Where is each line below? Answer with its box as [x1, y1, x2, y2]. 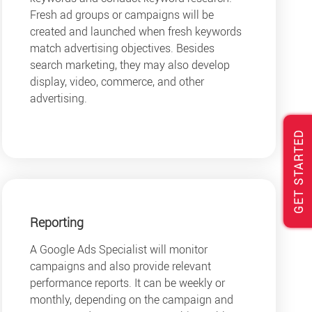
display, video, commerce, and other [29, 74, 204, 90]
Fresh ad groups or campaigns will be [29, 7, 214, 23]
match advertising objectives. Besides [29, 40, 214, 56]
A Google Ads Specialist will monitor [29, 241, 208, 257]
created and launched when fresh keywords [29, 24, 242, 40]
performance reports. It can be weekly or [29, 274, 225, 290]
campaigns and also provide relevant [29, 258, 211, 274]
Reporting [29, 214, 84, 231]
